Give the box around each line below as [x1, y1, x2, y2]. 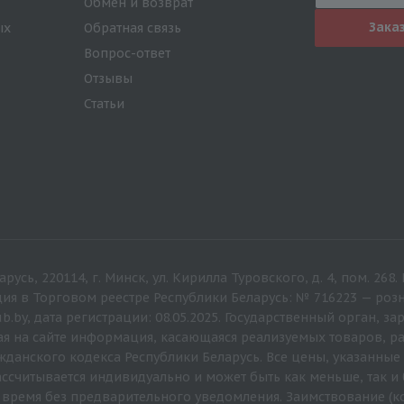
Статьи [84, 96, 124, 112]
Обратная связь [84, 20, 181, 36]
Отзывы [84, 70, 133, 87]
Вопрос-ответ [84, 45, 170, 61]
